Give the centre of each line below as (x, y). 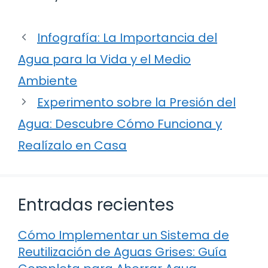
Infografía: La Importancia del (127, 37)
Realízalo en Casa (72, 145)
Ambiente (48, 80)
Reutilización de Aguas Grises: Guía (122, 252)
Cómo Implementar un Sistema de (124, 235)
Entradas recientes (96, 205)
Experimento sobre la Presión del (136, 102)
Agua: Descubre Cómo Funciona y (120, 124)
